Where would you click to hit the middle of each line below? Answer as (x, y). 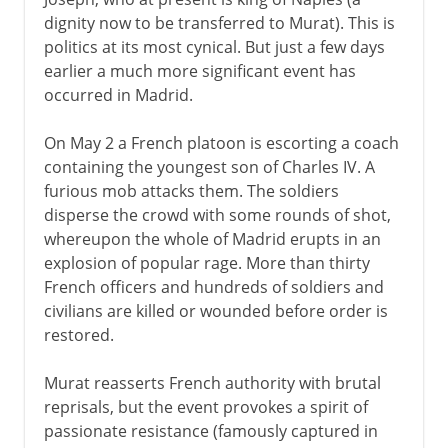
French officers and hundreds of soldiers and (213, 286)
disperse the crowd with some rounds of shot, (217, 214)
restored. (78, 334)
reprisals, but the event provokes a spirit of (205, 406)
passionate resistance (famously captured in (210, 430)
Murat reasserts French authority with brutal (212, 382)
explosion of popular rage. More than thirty (206, 262)
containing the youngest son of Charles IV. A (209, 166)
